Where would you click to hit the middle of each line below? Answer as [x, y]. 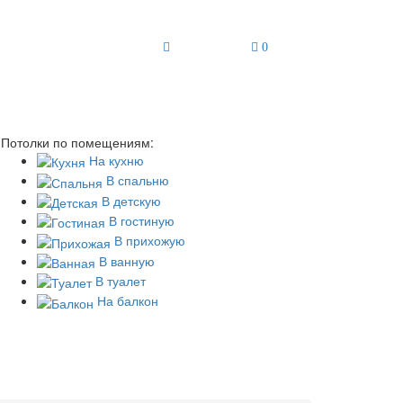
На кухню [115, 160]
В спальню [136, 180]
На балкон [126, 301]
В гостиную [140, 220]
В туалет [119, 280]
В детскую [130, 200]
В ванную [125, 260]
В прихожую [148, 241]
